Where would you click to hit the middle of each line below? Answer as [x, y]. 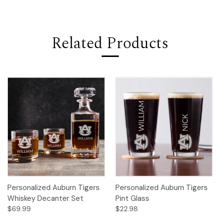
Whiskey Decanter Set [45, 198]
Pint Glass [132, 198]
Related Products [110, 44]
